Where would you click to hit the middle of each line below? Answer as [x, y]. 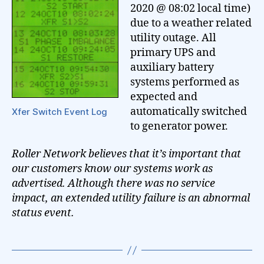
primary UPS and [173, 52]
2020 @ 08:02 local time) [190, 8]
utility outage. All [173, 38]
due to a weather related [191, 23]
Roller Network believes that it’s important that [126, 154]
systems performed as [185, 82]
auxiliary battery [172, 67]
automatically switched [189, 111]
